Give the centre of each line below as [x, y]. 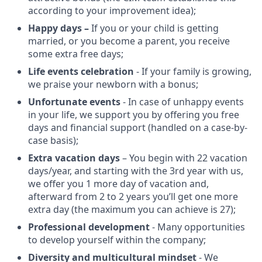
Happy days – [60, 28]
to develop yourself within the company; [117, 240]
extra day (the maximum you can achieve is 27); [132, 210]
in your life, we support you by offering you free [134, 115]
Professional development [90, 227]
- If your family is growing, [194, 72]
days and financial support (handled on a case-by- [138, 128]
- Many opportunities [199, 227]
